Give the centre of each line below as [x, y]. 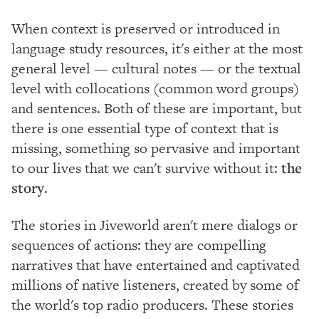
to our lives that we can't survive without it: [146, 168]
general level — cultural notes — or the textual [156, 68]
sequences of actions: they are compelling [139, 245]
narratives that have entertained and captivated [156, 265]
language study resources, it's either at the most [157, 48]
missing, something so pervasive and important [156, 148]
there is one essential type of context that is [145, 128]
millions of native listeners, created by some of [155, 284]
